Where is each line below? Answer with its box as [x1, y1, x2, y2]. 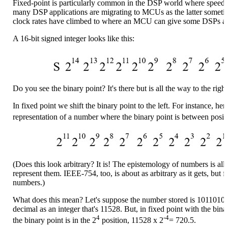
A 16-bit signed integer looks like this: [13, 34, 134, 43]
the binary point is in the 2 [13, 216, 96, 225]
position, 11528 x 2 [100, 216, 163, 225]
